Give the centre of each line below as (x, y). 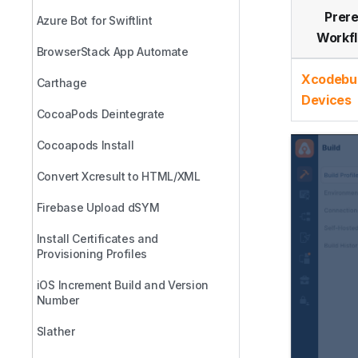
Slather (56, 331)
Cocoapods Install (85, 145)
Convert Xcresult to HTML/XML (118, 176)
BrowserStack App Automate (112, 52)
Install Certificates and (97, 239)
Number (58, 300)
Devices (326, 100)
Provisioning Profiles (92, 254)
